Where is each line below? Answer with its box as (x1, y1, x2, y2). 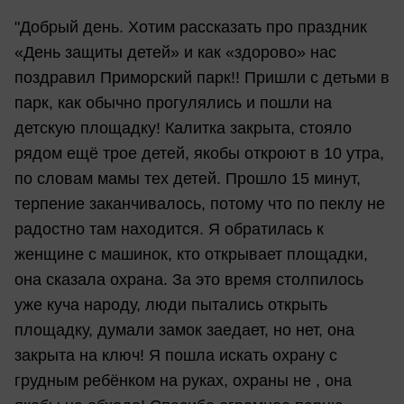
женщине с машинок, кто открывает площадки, (14, 244, 368, 263)
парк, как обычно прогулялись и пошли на (14, 93, 332, 112)
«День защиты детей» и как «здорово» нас (14, 42, 336, 61)
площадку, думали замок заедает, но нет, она (14, 320, 354, 339)
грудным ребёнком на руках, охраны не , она (14, 371, 352, 390)
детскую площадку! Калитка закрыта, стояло (14, 118, 352, 137)
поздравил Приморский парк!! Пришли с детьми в (14, 68, 390, 87)
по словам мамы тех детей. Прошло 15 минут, (14, 169, 361, 188)
